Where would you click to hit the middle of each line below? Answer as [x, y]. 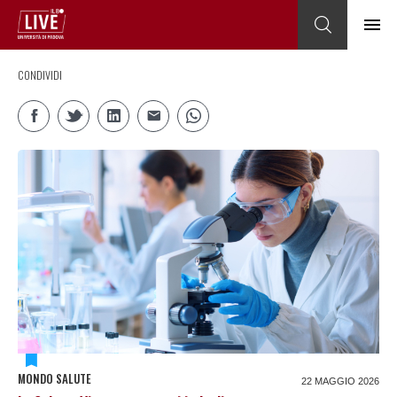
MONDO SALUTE [54, 378]
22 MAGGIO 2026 [340, 381]
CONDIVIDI [40, 75]
